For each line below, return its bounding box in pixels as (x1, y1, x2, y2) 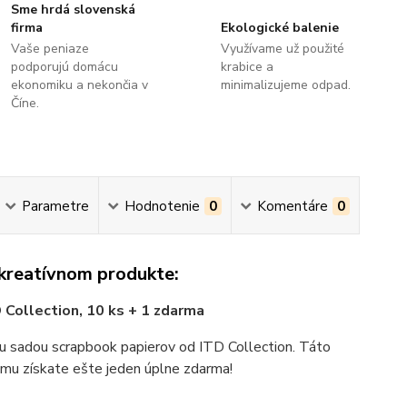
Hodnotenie (124, 197, 200, 215)
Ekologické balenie (220, 19, 339, 36)
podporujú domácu (11, 58, 119, 75)
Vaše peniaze (11, 40, 90, 57)
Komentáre (256, 197, 328, 215)
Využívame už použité (220, 40, 344, 57)
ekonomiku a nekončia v (11, 76, 149, 94)
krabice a (220, 58, 273, 75)
